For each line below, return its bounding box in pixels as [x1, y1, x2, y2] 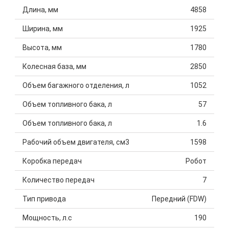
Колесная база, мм [22, 62, 86, 71]
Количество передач [22, 175, 95, 184]
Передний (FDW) [152, 194, 207, 203]
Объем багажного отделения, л [22, 81, 129, 89]
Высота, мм [22, 43, 62, 52]
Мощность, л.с [22, 213, 72, 222]
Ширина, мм [22, 24, 63, 33]
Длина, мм [22, 5, 58, 14]
